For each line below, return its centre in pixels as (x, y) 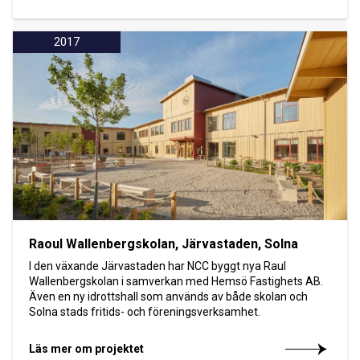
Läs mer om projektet (86, 348)
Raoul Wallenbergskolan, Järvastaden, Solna (164, 243)
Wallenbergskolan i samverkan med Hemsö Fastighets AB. (176, 281)
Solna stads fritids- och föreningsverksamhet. (145, 311)
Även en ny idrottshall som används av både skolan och (168, 296)
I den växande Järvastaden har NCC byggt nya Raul (157, 266)
